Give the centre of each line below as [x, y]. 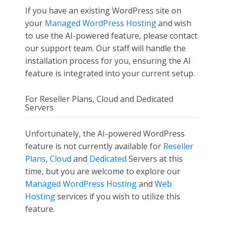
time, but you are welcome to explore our [103, 171]
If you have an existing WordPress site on [103, 11]
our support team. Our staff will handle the [105, 48]
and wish [174, 23]
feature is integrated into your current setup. [110, 73]
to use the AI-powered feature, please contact [111, 36]
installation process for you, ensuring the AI [108, 61]
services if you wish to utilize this [118, 196]
